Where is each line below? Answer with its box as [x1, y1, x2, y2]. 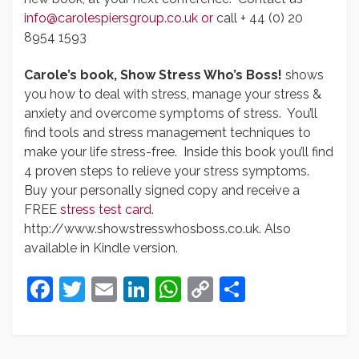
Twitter [85, 274, 167, 304]
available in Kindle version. [24, 240, 178, 256]
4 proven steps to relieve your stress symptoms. [24, 163, 313, 179]
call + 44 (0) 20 [213, 10, 303, 26]
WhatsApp [181, 274, 305, 304]
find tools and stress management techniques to [24, 125, 311, 140]
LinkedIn [149, 274, 249, 304]
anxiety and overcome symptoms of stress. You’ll [24, 106, 317, 121]
